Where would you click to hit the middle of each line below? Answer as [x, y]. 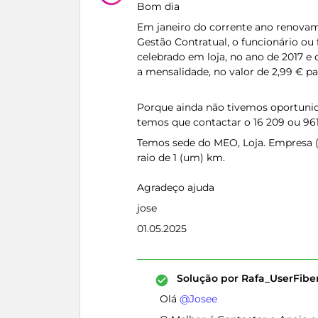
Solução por [208, 278]
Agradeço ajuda [176, 187]
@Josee [198, 299]
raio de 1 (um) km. [181, 158]
